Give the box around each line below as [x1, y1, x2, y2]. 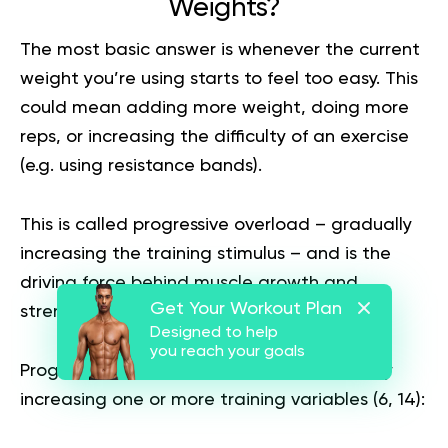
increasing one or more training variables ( [20, 390, 378, 409]
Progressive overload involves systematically [20, 361, 393, 380]
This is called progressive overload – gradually [20, 215, 412, 234]
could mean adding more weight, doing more [20, 98, 409, 117]
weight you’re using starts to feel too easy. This [20, 69, 418, 88]
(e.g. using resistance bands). [20, 156, 262, 175]
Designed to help [149, 325, 278, 341]
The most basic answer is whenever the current [20, 40, 420, 59]
